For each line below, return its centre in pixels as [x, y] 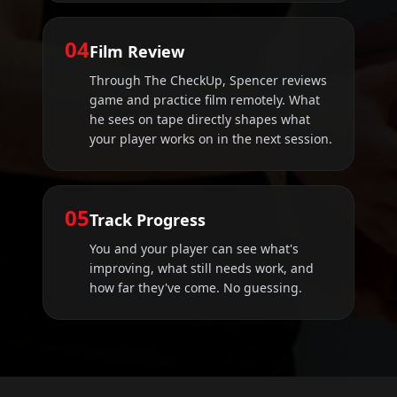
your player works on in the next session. [211, 139]
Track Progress [148, 220]
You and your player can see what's [194, 249]
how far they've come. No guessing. [196, 288]
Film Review [137, 52]
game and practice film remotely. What [205, 100]
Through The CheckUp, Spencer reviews [208, 81]
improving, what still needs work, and [202, 269]
